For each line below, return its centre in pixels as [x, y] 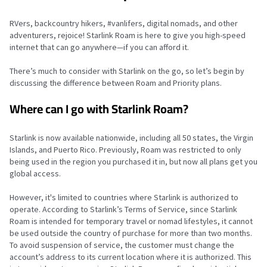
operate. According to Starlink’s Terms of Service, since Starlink [123, 209]
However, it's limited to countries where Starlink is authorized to [124, 197]
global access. [35, 173]
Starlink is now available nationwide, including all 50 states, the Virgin [131, 138]
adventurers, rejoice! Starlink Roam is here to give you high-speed [128, 35]
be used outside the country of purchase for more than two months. [131, 233]
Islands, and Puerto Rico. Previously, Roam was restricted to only [125, 150]
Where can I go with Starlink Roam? [99, 109]
